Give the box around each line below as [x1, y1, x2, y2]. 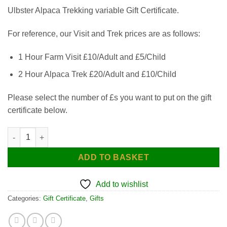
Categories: [8, 194, 43, 202]
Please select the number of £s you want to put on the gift [8, 93, 211, 102]
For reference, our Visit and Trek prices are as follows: [8, 29, 200, 39]
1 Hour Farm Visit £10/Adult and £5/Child [18, 52, 166, 61]
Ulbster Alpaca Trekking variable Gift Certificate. [8, 6, 179, 15]
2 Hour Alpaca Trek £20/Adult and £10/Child [18, 70, 176, 79]
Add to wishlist [96, 179, 148, 188]
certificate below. [8, 106, 67, 115]
